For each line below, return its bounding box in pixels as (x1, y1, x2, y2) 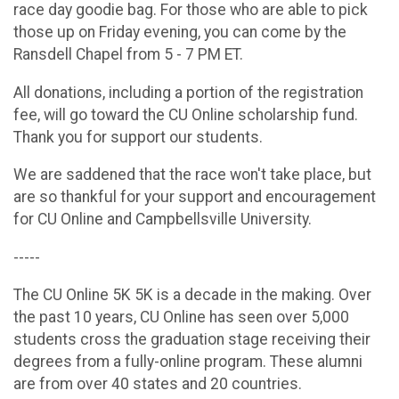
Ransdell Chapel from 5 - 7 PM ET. (13, 45, 243, 64)
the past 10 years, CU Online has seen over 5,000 (13, 308, 349, 327)
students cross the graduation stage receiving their (13, 330, 370, 349)
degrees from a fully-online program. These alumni (13, 353, 362, 371)
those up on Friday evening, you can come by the (13, 23, 346, 42)
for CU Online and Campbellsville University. (13, 210, 312, 229)
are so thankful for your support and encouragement (13, 188, 376, 207)
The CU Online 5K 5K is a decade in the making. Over (13, 286, 371, 305)
